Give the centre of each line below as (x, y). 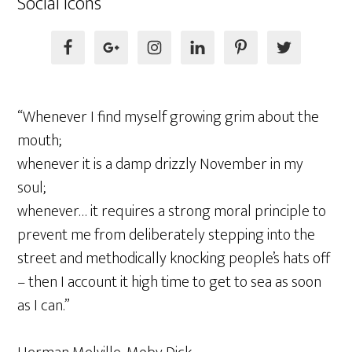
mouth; (40, 140)
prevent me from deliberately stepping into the (167, 235)
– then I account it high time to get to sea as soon (170, 282)
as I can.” (44, 305)
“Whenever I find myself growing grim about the (169, 117)
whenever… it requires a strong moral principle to (172, 211)
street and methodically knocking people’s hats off (174, 258)
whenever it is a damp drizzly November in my (161, 164)
